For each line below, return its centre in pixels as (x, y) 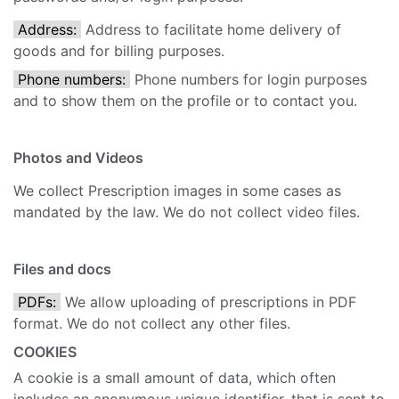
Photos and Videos (78, 158)
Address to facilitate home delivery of (211, 30)
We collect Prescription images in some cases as (177, 191)
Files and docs (62, 269)
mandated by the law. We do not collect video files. (187, 212)
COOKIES (45, 352)
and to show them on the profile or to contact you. (185, 101)
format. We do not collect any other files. (152, 324)
